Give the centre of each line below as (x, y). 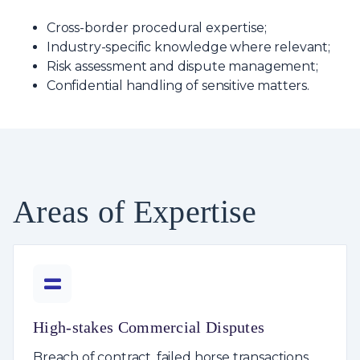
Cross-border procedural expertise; (156, 27)
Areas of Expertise (135, 211)
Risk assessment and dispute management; (182, 66)
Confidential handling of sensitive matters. (178, 85)
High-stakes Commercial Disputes (149, 327)
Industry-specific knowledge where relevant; (188, 47)
